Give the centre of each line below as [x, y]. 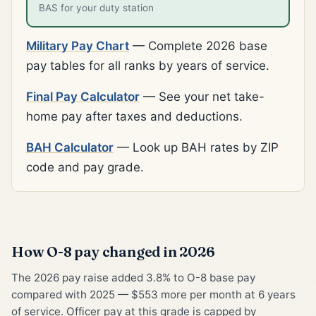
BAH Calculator [70, 148]
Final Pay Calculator [83, 97]
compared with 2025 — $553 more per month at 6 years [153, 295]
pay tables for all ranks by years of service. [148, 66]
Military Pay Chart [78, 46]
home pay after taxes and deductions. [134, 117]
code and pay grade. [85, 168]
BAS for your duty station [96, 8]
